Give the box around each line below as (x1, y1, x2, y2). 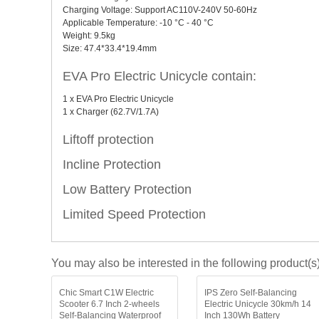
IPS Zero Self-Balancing (204, 288, 298, 298)
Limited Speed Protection (63, 207, 206, 222)
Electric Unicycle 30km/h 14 (204, 299, 312, 310)
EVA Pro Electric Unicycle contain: (63, 69, 256, 84)
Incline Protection (63, 157, 161, 172)
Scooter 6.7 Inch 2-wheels (59, 299, 159, 310)
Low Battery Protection (63, 182, 192, 197)
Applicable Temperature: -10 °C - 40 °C (63, 18, 218, 28)
